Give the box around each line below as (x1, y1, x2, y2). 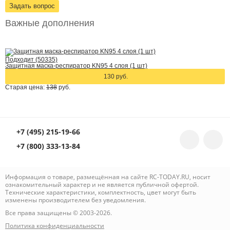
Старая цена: (5, 84, 46, 91)
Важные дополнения (5, 18, 94, 28)
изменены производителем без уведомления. (5, 196, 146, 204)
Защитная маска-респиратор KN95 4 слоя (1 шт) (5, 62, 147, 69)
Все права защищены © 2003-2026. (5, 208, 112, 217)
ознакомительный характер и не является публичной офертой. (5, 180, 199, 189)
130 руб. (104, 73, 128, 80)
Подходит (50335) (5, 56, 57, 63)
